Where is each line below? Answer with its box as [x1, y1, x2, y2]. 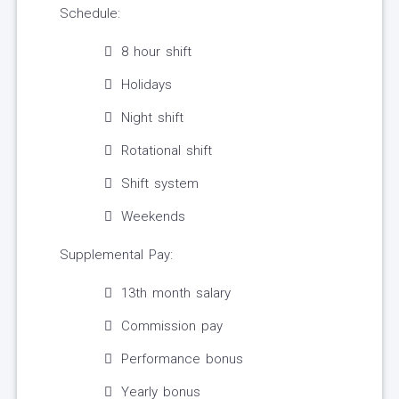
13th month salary [121, 285, 231, 302]
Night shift [121, 110, 183, 126]
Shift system [121, 175, 199, 192]
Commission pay [121, 318, 223, 335]
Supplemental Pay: [60, 247, 173, 264]
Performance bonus [121, 351, 243, 368]
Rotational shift [121, 142, 212, 159]
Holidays [121, 77, 172, 94]
